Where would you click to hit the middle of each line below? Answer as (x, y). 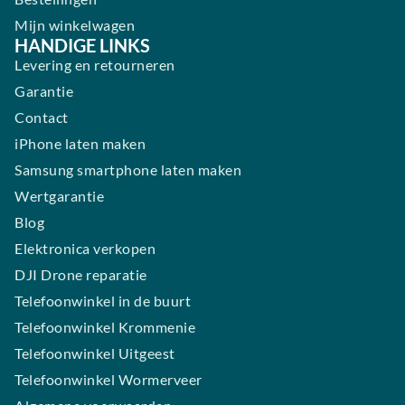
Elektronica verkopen (85, 248)
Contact (42, 117)
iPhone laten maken (80, 143)
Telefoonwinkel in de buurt (103, 301)
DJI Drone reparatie (81, 274)
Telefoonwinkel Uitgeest (95, 353)
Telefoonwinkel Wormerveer (108, 379)
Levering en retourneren (95, 65)
